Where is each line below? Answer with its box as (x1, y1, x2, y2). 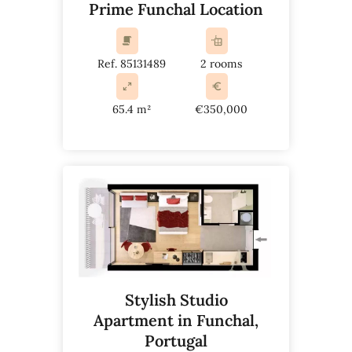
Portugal (145, 330, 207, 350)
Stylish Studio (124, 289, 228, 310)
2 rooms (200, 56, 242, 71)
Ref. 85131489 (97, 56, 166, 71)
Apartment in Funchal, (93, 310, 258, 330)
